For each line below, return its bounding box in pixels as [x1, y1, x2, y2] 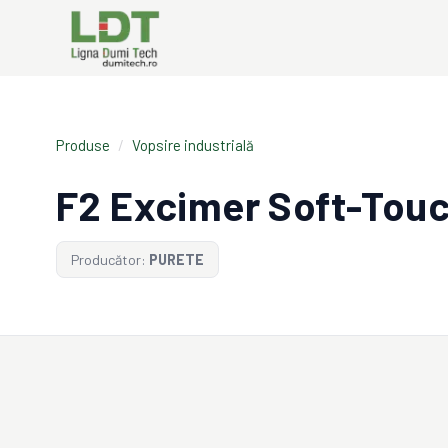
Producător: [71, 251, 146, 268]
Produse [56, 136, 110, 154]
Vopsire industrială [132, 136, 254, 154]
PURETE [149, 251, 204, 268]
